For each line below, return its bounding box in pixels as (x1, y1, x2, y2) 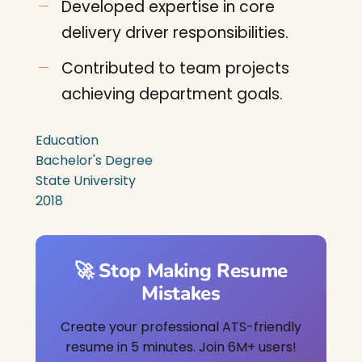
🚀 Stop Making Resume (74, 258, 288, 284)
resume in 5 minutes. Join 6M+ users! (65, 338, 297, 356)
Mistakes (141, 280, 221, 306)
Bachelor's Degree (36, 151, 153, 170)
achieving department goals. (61, 83, 283, 105)
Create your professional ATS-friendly (61, 318, 301, 336)
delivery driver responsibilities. (61, 22, 288, 44)
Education (36, 131, 99, 149)
